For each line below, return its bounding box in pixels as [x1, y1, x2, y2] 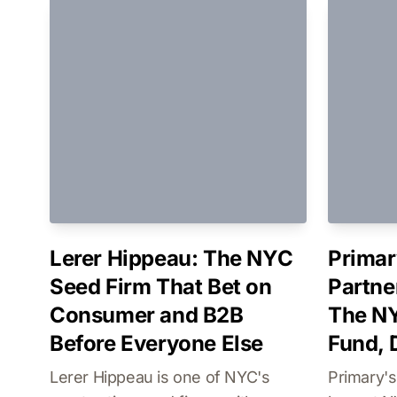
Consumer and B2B [50, 302, 244, 328]
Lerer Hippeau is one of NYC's [50, 368, 270, 386]
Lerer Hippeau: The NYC [50, 245, 293, 271]
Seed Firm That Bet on [50, 274, 272, 300]
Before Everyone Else [50, 331, 264, 356]
